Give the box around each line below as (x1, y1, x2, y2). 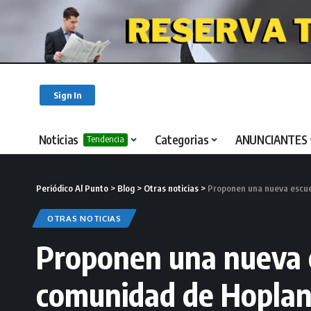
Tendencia (87, 133, 125, 145)
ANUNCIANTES (235, 132, 308, 148)
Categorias (154, 132, 209, 148)
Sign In (53, 89, 81, 101)
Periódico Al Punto (36, 182, 108, 194)
